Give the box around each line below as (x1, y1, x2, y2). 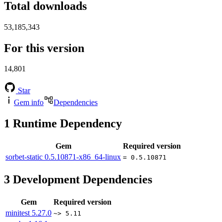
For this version (4, 41, 84, 55)
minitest (5, 209, 32, 218)
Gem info (14, 98, 44, 107)
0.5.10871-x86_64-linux (45, 153, 121, 162)
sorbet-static (5, 153, 45, 162)
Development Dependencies (10, 173, 152, 186)
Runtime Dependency (10, 117, 122, 130)
